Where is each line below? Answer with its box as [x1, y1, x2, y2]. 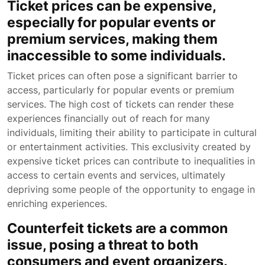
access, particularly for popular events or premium [7, 84, 234, 96]
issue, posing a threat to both [7, 236, 198, 253]
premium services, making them [7, 30, 218, 47]
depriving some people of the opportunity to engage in [7, 183, 255, 195]
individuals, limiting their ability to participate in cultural [7, 127, 257, 138]
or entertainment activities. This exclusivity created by [7, 141, 251, 153]
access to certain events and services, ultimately [7, 169, 225, 181]
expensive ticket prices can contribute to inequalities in [7, 155, 255, 167]
